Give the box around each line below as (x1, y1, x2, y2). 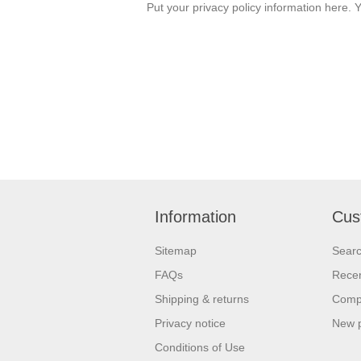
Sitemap (155, 244, 197, 257)
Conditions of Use (155, 341, 245, 354)
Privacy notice (155, 317, 226, 330)
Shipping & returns (155, 293, 249, 305)
